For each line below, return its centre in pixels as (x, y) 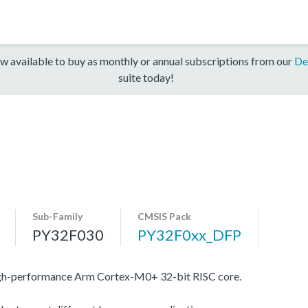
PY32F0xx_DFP (189, 234)
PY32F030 (68, 234)
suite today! (146, 77)
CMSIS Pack (164, 216)
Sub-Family (57, 216)
